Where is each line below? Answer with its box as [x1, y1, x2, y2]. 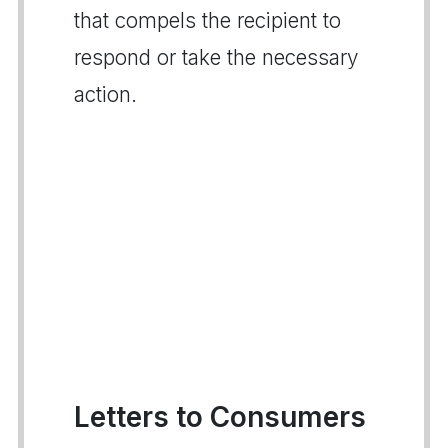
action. [74, 81, 137, 107]
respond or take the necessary [74, 44, 359, 70]
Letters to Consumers [74, 399, 366, 434]
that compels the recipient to [74, 7, 341, 33]
